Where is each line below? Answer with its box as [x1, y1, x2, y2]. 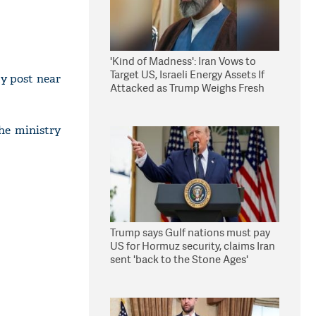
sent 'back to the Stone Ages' [110, 252, 248, 267]
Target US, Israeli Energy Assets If [110, 67, 265, 82]
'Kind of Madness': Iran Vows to [110, 54, 256, 68]
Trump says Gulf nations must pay [110, 225, 270, 240]
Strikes [110, 94, 143, 109]
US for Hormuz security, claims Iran [110, 238, 275, 253]
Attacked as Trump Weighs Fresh [110, 80, 265, 95]
